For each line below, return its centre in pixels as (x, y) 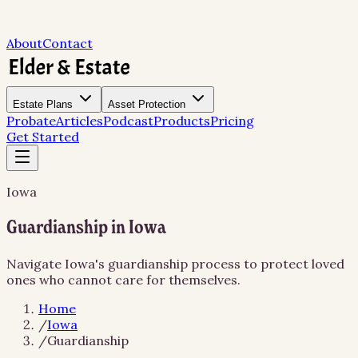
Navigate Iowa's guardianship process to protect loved (175, 263)
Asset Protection (147, 104)
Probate (31, 121)
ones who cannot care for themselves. (123, 279)
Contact (68, 43)
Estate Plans (43, 104)
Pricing (232, 121)
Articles (80, 121)
